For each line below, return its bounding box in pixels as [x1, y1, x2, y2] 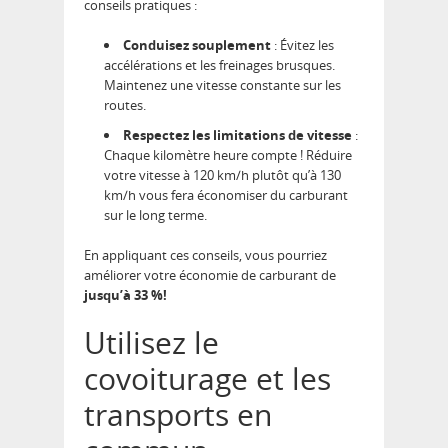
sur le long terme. [104, 206, 207, 224]
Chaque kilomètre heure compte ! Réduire [104, 146, 352, 164]
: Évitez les [271, 36, 334, 54]
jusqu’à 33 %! [84, 286, 167, 304]
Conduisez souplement [123, 36, 271, 54]
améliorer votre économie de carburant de [84, 266, 336, 284]
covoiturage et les [84, 358, 331, 399]
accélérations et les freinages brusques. [104, 56, 335, 74]
